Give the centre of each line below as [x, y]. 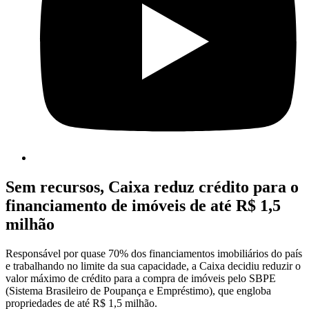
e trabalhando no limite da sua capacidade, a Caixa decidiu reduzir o [153, 266]
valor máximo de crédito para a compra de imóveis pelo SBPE [141, 279]
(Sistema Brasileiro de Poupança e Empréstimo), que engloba [138, 291]
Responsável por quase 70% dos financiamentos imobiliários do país [154, 254]
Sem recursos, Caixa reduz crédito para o [152, 187]
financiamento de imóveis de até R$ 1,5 [143, 206]
